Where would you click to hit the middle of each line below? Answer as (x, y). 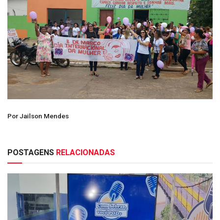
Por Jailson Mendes (38, 116)
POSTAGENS (31, 153)
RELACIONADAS (84, 153)
